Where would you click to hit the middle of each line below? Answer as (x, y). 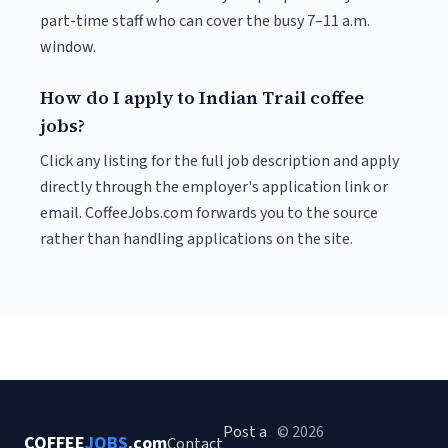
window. (68, 47)
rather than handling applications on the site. (196, 239)
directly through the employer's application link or (214, 187)
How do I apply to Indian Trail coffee (202, 97)
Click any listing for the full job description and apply (219, 161)
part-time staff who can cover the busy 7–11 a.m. (205, 21)
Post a (245, 432)
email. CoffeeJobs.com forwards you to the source (209, 213)
